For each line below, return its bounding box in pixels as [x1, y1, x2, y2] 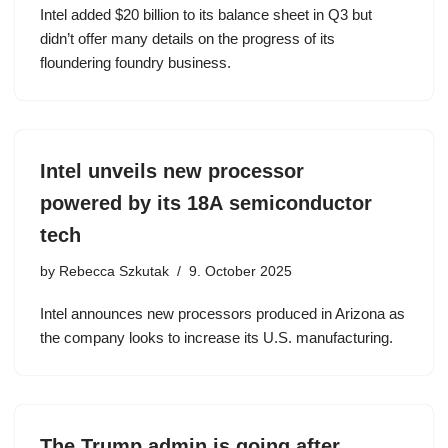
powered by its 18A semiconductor [40, 192, 372, 214]
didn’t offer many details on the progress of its [40, 30, 335, 47]
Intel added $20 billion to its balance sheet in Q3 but [40, 6, 372, 23]
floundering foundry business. [40, 54, 231, 71]
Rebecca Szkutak [59, 264, 169, 279]
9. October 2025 [189, 264, 292, 279]
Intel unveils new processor [40, 160, 304, 182]
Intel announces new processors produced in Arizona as [40, 305, 405, 322]
